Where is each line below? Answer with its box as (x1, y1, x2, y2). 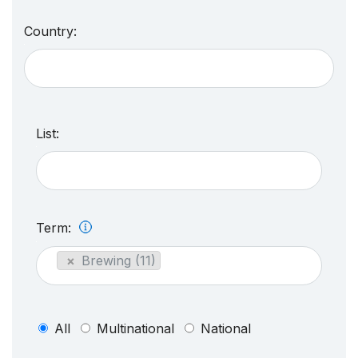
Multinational (97, 320, 174, 336)
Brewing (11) (82, 252, 156, 268)
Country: (24, 22, 77, 39)
